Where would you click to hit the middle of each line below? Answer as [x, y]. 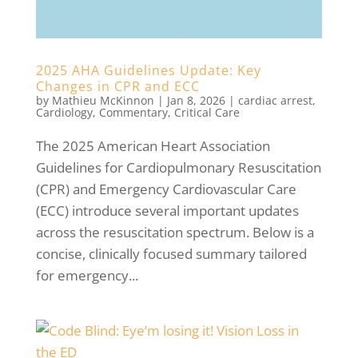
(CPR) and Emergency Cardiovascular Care [166, 189]
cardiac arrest [275, 101]
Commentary [133, 113]
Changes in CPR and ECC [117, 87]
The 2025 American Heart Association [153, 146]
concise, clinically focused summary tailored [171, 254]
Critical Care [207, 113]
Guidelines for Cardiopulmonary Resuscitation [178, 168]
